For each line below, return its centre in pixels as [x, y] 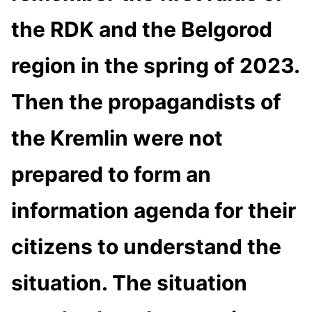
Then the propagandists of [146, 101]
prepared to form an [111, 174]
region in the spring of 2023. [155, 65]
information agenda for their [154, 210]
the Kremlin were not [117, 138]
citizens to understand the [146, 246]
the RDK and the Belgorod [142, 29]
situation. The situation [129, 282]
